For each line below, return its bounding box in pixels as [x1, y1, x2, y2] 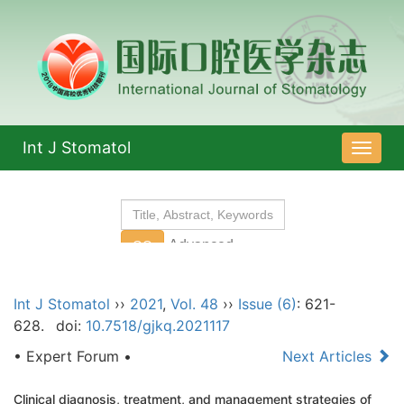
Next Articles [282, 347, 376, 366]
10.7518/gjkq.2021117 [85, 317, 230, 335]
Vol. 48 [170, 295, 218, 314]
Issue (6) [238, 295, 297, 314]
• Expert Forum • [14, 347, 132, 366]
